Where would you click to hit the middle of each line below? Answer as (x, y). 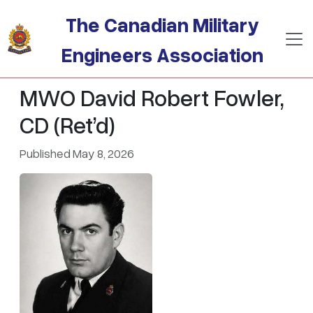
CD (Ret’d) (67, 124)
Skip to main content (66, 10)
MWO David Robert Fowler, (152, 97)
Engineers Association (163, 54)
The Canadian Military (163, 24)
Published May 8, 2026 (77, 153)
